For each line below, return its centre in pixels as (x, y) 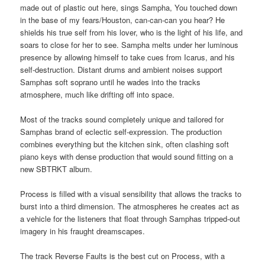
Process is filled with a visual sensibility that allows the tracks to (131, 193)
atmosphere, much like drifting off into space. (98, 94)
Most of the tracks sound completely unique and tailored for (122, 119)
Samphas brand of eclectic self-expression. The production (121, 131)
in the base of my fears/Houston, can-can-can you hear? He (123, 20)
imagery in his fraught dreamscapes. (83, 231)
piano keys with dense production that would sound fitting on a (127, 156)
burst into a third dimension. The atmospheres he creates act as (130, 206)
